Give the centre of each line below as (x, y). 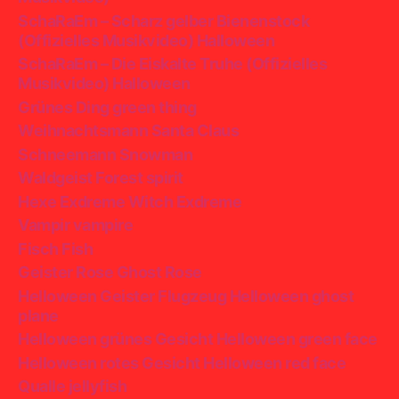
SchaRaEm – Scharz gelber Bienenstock (164, 20)
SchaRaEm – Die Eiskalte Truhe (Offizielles (173, 64)
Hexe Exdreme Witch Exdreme (130, 201)
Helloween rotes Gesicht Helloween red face (182, 362)
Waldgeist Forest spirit (101, 178)
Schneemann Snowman (106, 154)
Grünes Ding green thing (107, 107)
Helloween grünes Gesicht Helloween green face (198, 339)
